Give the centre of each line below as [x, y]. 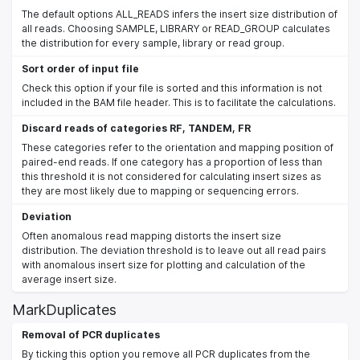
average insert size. [69, 279]
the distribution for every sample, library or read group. [153, 43]
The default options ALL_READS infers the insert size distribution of [180, 14]
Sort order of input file [80, 68]
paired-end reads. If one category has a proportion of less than [172, 162]
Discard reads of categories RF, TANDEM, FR [136, 128]
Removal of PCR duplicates [91, 334]
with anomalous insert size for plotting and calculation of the [164, 264]
